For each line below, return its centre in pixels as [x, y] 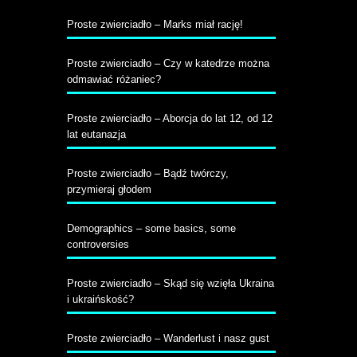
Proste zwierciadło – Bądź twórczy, [147, 173]
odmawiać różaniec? [114, 79]
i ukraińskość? [100, 299]
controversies [98, 244]
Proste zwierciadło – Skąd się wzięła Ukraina [170, 283]
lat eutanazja [96, 134]
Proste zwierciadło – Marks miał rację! [155, 24]
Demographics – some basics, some [151, 228]
